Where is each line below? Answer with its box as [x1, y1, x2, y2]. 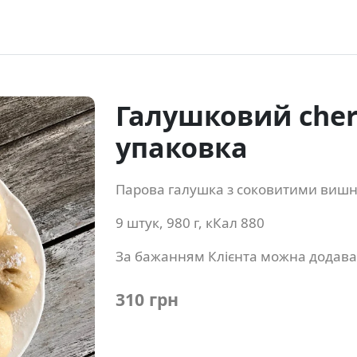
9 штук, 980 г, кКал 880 [115, 214, 265, 233]
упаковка [115, 129, 248, 167]
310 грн [115, 288, 178, 312]
